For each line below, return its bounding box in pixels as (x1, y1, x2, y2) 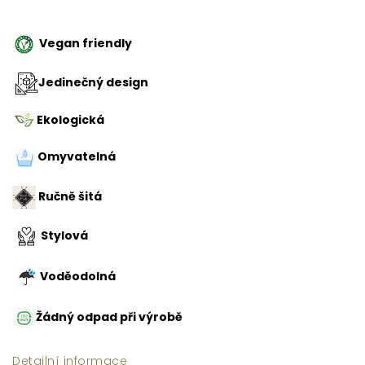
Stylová (38, 226, 88, 244)
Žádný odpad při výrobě (36, 308, 182, 325)
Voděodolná (40, 267, 116, 284)
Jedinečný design (38, 73, 148, 90)
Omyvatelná (37, 147, 116, 165)
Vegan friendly (39, 34, 132, 51)
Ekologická (37, 111, 104, 128)
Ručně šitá (36, 187, 102, 204)
